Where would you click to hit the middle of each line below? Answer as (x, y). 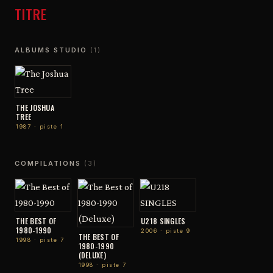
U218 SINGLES (163, 221)
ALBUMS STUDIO (52, 50)
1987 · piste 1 (40, 126)
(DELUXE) (92, 255)
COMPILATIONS (49, 163)
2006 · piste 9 (165, 230)
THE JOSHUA (35, 107)
